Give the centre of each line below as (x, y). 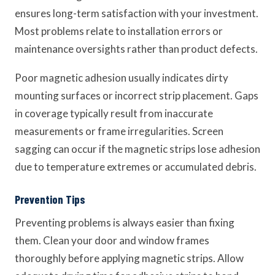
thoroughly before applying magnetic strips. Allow (129, 258)
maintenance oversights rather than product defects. (136, 49)
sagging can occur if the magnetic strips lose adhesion (137, 149)
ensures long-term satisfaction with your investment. (137, 13)
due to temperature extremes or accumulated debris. (136, 167)
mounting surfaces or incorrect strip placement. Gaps (137, 95)
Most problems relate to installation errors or (119, 31)
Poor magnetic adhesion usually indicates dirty (122, 78)
